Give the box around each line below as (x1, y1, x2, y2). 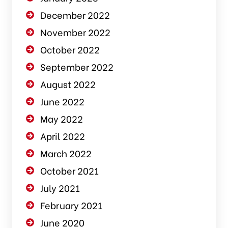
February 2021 (40, 198, 102, 212)
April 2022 (40, 129, 85, 143)
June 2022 (40, 94, 84, 108)
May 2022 (40, 111, 83, 126)
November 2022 (40, 25, 110, 39)
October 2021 (40, 163, 99, 178)
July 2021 (40, 181, 80, 195)
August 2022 (40, 77, 96, 91)
